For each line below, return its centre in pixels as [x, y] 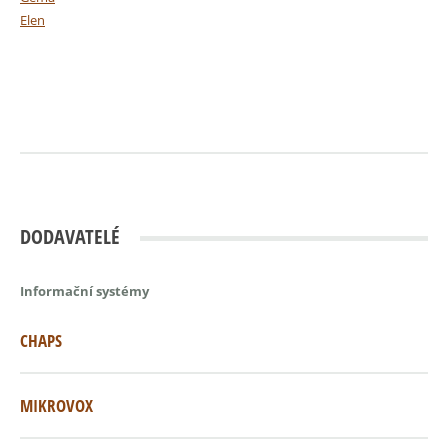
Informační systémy [84, 290]
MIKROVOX [56, 406]
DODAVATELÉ [70, 237]
